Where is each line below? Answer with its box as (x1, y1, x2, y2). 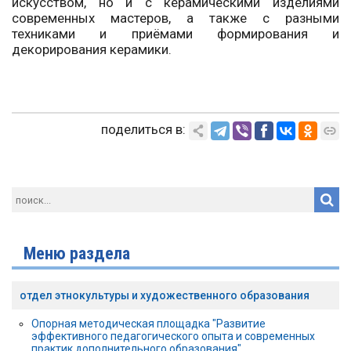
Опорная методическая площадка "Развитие (31, 317, 266, 331)
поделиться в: (101, 121, 186, 138)
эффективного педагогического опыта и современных (31, 330, 315, 343)
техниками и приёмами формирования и (12, 26, 339, 42)
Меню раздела (24, 243, 130, 264)
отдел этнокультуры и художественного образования (20, 289, 309, 302)
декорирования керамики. (12, 42, 172, 58)
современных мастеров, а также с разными (12, 10, 339, 27)
